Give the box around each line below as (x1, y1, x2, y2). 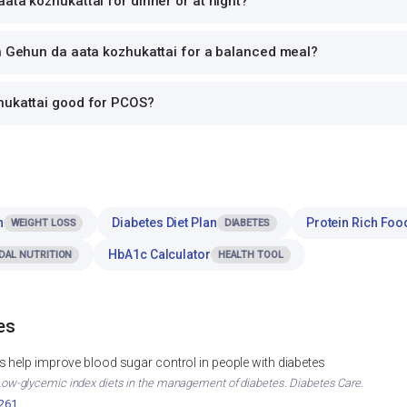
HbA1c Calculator (108, 247, 211, 263)
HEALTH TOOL (217, 249, 283, 262)
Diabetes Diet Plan (112, 215, 217, 231)
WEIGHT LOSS (10, 217, 76, 230)
